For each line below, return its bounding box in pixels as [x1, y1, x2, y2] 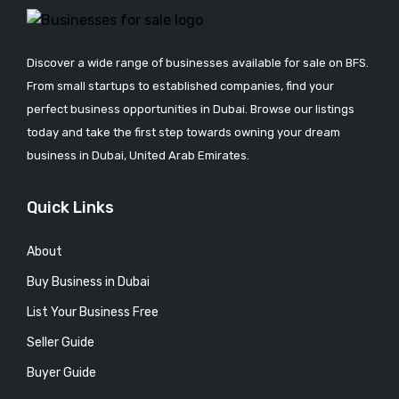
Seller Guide [27, 334, 94, 350]
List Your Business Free [27, 304, 159, 320]
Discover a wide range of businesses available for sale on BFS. [27, 55, 369, 69]
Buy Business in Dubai [27, 273, 150, 289]
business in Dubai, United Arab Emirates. [27, 148, 249, 162]
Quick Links [27, 197, 114, 217]
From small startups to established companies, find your [27, 78, 334, 93]
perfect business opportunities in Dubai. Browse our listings [27, 102, 354, 116]
